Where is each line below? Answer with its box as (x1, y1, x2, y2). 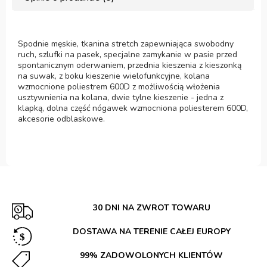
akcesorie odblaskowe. (18, 113, 105, 125)
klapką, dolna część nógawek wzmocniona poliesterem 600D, (18, 102, 248, 114)
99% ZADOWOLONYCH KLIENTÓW (80, 249, 223, 261)
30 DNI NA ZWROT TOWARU (92, 201, 210, 213)
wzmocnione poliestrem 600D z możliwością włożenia (18, 80, 220, 92)
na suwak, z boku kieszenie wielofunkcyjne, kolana (18, 70, 210, 82)
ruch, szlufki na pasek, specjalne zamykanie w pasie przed (18, 48, 237, 60)
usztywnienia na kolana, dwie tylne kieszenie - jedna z (18, 91, 223, 103)
